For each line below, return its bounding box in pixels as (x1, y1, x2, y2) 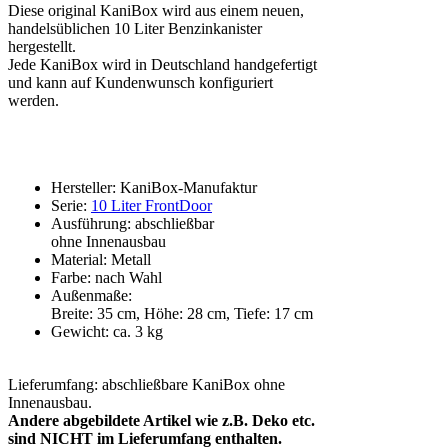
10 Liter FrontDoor (91, 197, 212, 215)
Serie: (51, 197, 91, 215)
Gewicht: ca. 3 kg (51, 323, 163, 341)
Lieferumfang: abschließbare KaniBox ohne (8, 376, 285, 394)
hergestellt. (8, 38, 76, 56)
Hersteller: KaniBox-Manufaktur (51, 179, 257, 197)
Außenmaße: (51, 287, 132, 305)
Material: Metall (51, 251, 151, 269)
